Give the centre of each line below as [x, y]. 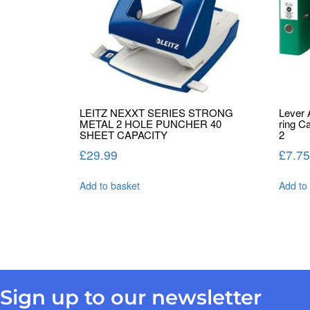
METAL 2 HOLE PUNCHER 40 [151, 124]
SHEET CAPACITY [124, 135]
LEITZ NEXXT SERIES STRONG [156, 113]
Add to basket [110, 186]
